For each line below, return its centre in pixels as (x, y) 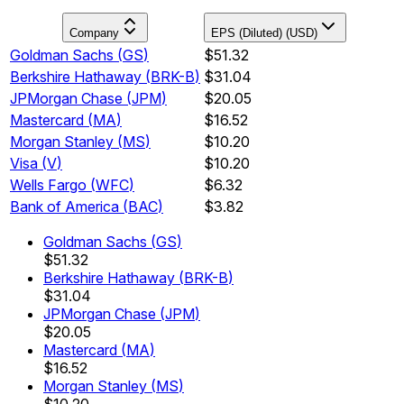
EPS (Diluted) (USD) (264, 32)
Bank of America (64, 206)
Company (94, 32)
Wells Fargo (48, 184)
